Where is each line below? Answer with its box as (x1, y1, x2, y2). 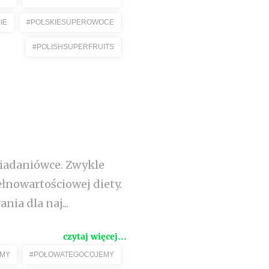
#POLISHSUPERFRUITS (32, 43, 114, 51)
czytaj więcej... (63, 231, 127, 242)
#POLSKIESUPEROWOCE (26, 18, 114, 26)
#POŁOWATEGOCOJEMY (29, 250, 114, 259)
